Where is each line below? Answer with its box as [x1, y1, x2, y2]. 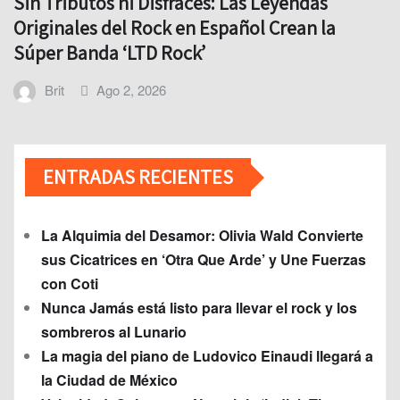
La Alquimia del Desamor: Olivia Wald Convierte [41, 225, 363, 246]
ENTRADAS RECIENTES [43, 164, 233, 190]
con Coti [41, 273, 98, 295]
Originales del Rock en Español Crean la [13, 15, 336, 41]
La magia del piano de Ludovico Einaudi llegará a [41, 346, 373, 367]
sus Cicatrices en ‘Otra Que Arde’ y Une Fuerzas [41, 249, 366, 271]
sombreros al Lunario [41, 321, 187, 343]
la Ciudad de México [41, 370, 178, 391]
